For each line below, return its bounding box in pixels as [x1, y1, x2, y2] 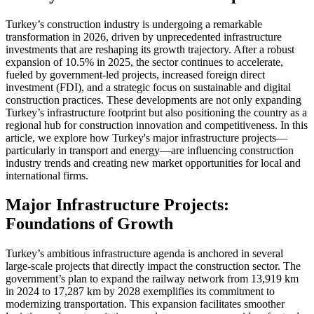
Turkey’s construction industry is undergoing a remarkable [6, 18, 262, 30]
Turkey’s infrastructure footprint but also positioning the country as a [6, 106, 307, 118]
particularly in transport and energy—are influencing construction [6, 144, 294, 156]
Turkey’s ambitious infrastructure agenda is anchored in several [6, 247, 283, 260]
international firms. [6, 169, 88, 182]
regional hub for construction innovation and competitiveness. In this [6, 118, 308, 131]
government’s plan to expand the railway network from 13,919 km [6, 273, 299, 285]
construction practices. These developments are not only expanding [6, 93, 301, 106]
